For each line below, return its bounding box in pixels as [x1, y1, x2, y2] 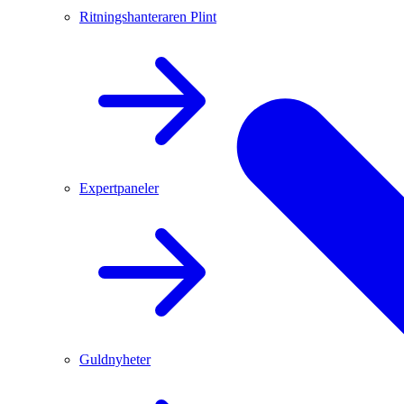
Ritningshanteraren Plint [79, 9, 216, 24]
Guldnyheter [79, 352, 151, 367]
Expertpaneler [79, 180, 159, 196]
